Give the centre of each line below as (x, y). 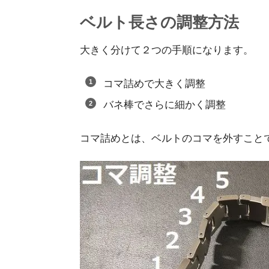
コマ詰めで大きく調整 (154, 83)
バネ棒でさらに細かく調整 (164, 104)
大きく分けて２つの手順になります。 (167, 50)
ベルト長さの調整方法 (159, 22)
